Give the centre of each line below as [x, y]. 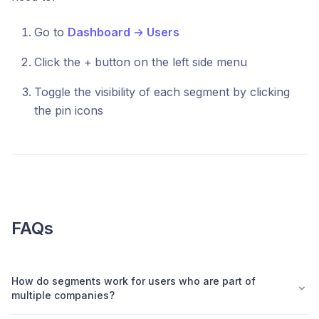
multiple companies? [63, 296]
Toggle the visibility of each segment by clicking [162, 92]
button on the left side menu [171, 62]
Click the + [63, 62]
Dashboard [99, 32]
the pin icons [69, 111]
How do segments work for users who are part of [134, 281]
